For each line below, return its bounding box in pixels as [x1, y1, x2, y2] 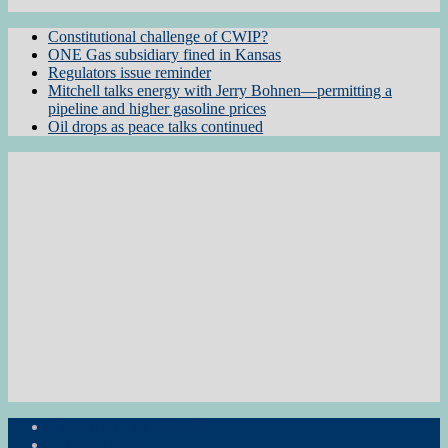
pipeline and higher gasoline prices [48, 100, 266, 118]
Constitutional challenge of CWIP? [48, 28, 268, 46]
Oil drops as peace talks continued [48, 118, 263, 136]
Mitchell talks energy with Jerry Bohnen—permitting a [48, 82, 392, 100]
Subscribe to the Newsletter [48, 418, 221, 436]
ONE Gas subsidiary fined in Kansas [48, 46, 281, 64]
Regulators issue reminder [48, 64, 211, 82]
